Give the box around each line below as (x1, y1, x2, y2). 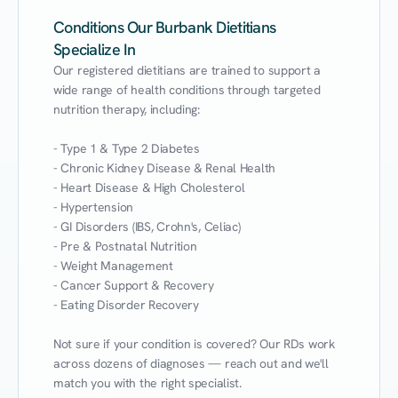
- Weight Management (53, 258, 173, 274)
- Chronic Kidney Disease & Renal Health (53, 160, 276, 176)
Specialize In (53, 39, 136, 60)
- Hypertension (53, 199, 134, 215)
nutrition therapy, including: (53, 101, 200, 117)
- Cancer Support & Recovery (53, 277, 214, 293)
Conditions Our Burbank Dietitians (53, 17, 276, 37)
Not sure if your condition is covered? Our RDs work (53, 336, 335, 352)
